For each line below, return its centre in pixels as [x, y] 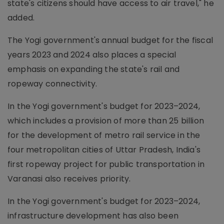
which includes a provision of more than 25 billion [106, 121]
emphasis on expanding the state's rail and [94, 69]
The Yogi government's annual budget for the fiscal [110, 40]
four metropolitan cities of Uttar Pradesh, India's [104, 150]
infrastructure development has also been [93, 216]
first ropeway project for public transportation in [106, 164]
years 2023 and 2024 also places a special [92, 55]
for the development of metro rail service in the [104, 135]
